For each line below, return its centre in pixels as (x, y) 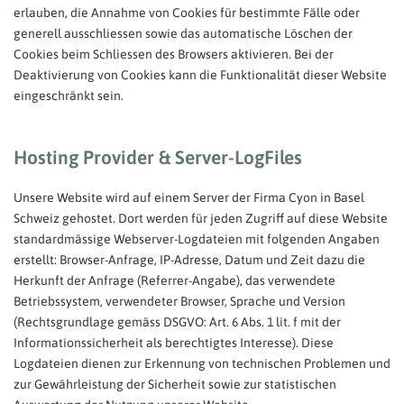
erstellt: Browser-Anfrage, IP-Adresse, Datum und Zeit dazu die (189, 259)
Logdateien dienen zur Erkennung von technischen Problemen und (202, 363)
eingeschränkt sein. (69, 95)
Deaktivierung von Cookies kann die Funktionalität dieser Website (200, 74)
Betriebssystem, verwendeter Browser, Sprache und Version (179, 301)
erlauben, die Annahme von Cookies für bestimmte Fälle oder (187, 12)
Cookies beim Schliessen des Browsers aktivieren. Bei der (174, 54)
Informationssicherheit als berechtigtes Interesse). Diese (174, 342)
